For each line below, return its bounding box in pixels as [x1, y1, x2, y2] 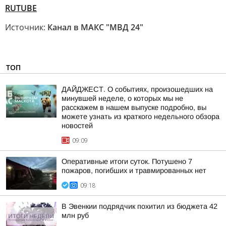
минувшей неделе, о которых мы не [62, 94, 183, 102]
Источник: [5, 22, 47, 33]
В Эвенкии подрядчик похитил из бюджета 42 [62, 202, 217, 210]
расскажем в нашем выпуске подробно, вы [62, 103, 206, 111]
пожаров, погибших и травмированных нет [62, 166, 206, 175]
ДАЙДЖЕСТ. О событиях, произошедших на [62, 85, 213, 93]
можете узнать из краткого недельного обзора [62, 112, 219, 121]
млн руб [62, 211, 89, 219]
